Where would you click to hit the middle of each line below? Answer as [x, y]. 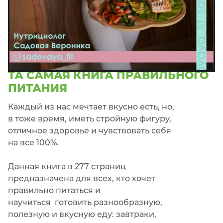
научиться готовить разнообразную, [85, 202]
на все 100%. [33, 143]
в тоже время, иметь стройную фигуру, [90, 119]
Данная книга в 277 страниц [67, 167]
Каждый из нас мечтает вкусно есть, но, [91, 107]
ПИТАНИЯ [38, 88]
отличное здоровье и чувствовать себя [90, 131]
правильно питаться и [54, 190]
